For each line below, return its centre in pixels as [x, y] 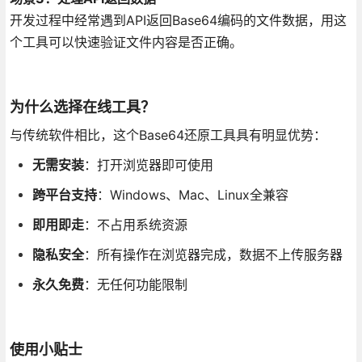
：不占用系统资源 [135, 225]
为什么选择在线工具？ [82, 107]
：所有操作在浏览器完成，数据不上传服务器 [213, 255]
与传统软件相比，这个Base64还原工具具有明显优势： [168, 135]
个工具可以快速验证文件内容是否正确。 [126, 42]
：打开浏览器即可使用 [148, 165]
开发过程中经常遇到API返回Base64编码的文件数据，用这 [178, 20]
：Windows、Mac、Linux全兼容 [192, 195]
